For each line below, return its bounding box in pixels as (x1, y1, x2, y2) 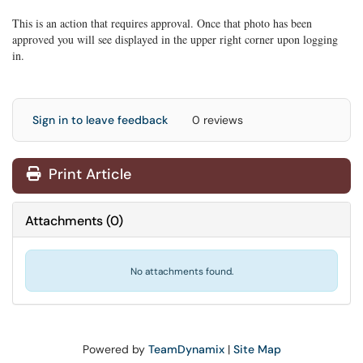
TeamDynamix (147, 342, 224, 357)
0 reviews (192, 113, 243, 127)
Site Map (233, 342, 281, 357)
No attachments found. (130, 265, 233, 278)
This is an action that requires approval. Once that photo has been (12, 15, 312, 31)
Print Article (45, 164, 131, 184)
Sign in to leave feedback (32, 113, 168, 127)
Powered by (82, 342, 148, 357)
